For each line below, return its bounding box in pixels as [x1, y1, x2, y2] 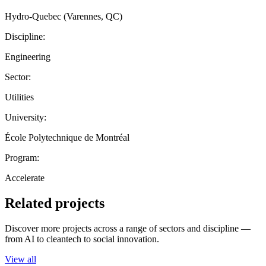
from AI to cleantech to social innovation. [5, 233, 159, 244]
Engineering [5, 51, 50, 62]
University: [5, 112, 46, 122]
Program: [5, 152, 39, 163]
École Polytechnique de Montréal [5, 132, 129, 142]
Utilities [5, 91, 34, 102]
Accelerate [5, 172, 45, 183]
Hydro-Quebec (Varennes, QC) [5, 11, 122, 21]
